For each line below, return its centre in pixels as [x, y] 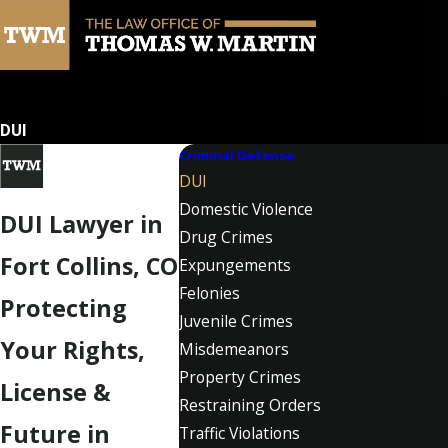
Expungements [235, 265]
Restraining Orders [250, 405]
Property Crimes [240, 377]
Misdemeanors [234, 349]
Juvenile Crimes [236, 321]
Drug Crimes [226, 237]
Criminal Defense [236, 155]
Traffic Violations [239, 433]
